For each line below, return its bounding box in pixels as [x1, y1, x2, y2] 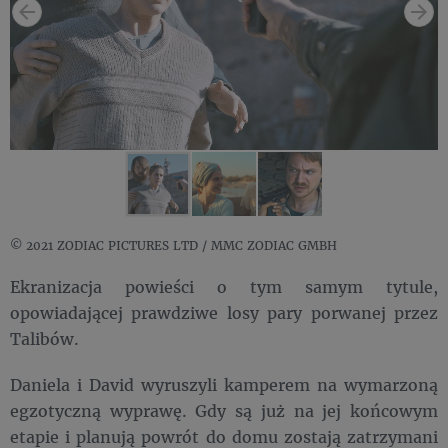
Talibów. [10, 328, 79, 350]
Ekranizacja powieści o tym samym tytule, [10, 276, 438, 298]
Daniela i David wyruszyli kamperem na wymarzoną [10, 374, 438, 396]
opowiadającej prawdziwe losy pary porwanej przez [10, 302, 438, 324]
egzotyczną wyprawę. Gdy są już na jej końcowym [10, 400, 438, 422]
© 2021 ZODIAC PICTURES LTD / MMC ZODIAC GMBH [10, 238, 337, 254]
